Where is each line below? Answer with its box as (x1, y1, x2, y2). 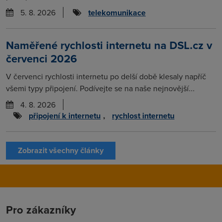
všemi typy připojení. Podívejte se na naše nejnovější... (6, 82, 195, 94)
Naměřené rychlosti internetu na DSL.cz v (6, 37, 212, 53)
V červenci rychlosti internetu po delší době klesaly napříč (6, 70, 206, 82)
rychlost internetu (112, 110, 174, 121)
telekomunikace (88, 6, 146, 18)
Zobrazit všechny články (18, 144, 104, 156)
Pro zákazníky (6, 201, 76, 218)
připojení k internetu (29, 110, 101, 121)
